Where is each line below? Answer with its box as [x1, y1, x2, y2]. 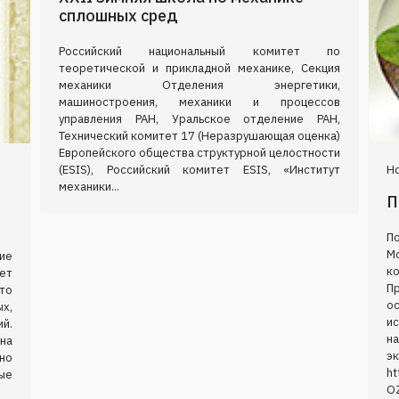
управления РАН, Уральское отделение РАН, [59, 110, 340, 126]
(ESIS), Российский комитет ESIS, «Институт [59, 161, 340, 177]
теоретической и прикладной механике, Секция [59, 60, 340, 76]
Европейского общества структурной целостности [59, 144, 340, 160]
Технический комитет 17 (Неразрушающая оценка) [59, 127, 340, 143]
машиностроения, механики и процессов [59, 94, 340, 110]
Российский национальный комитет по [59, 43, 340, 59]
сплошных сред [59, 4, 178, 26]
